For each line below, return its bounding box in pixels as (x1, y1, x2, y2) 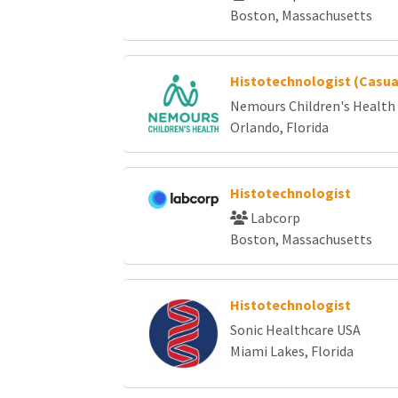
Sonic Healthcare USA (229, 321, 361, 338)
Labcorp (247, 209, 300, 227)
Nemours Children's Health (229, 97, 395, 115)
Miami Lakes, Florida (229, 342, 354, 360)
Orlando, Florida (229, 118, 329, 136)
